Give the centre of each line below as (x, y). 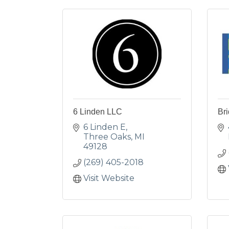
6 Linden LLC (98, 112)
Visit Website (109, 178)
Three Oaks (107, 137)
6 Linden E (105, 127)
